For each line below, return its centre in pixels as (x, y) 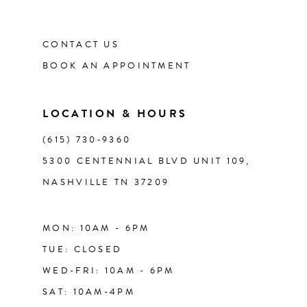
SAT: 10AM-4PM (89, 292)
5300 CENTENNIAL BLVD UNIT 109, (147, 161)
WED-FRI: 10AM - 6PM (109, 270)
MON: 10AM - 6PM (96, 228)
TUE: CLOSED (83, 249)
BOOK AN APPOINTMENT (117, 65)
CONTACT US (81, 44)
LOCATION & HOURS (115, 113)
